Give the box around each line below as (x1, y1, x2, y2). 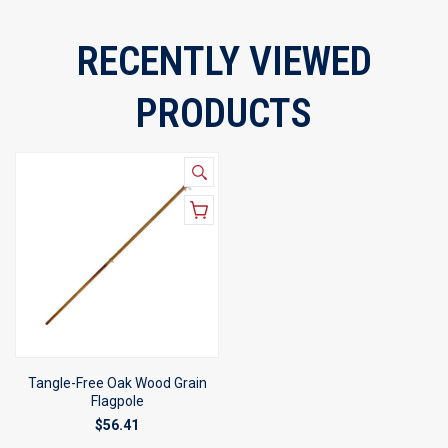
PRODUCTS (136, 90, 312, 137)
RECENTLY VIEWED (76, 38, 372, 85)
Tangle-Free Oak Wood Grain (27, 375, 207, 391)
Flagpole (90, 393, 144, 409)
